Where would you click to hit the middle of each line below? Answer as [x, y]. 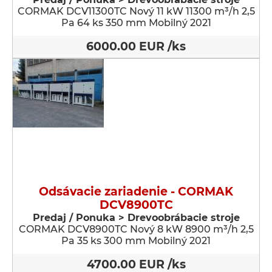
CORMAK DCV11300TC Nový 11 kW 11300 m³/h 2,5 [136, 11]
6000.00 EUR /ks [136, 46]
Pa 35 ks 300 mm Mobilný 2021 [136, 241]
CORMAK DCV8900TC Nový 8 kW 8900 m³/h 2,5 [136, 229]
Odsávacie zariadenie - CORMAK [136, 192]
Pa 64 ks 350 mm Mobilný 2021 [136, 23]
